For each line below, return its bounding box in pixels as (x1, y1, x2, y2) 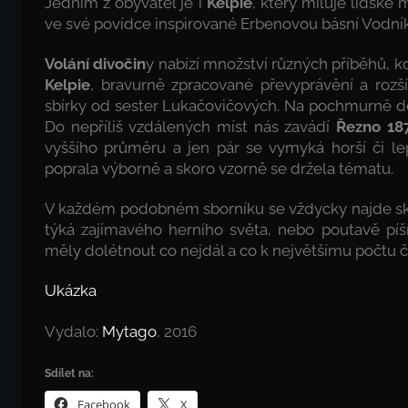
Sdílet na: (45, 366, 94, 380)
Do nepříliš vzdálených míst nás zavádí (45, 117, 337, 136)
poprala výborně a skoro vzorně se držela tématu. (45, 158, 393, 178)
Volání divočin (45, 54, 147, 73)
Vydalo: (45, 321, 102, 341)
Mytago (102, 321, 157, 341)
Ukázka (45, 281, 97, 301)
